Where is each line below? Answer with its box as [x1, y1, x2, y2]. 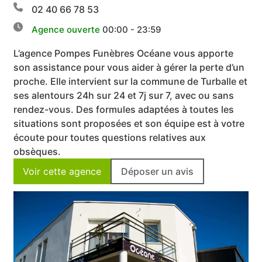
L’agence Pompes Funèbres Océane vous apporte [13, 47, 234, 59]
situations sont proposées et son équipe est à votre [13, 117, 245, 129]
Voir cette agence [23, 165, 102, 177]
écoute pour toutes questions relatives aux [13, 131, 206, 143]
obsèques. [13, 145, 61, 157]
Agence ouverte [32, 23, 101, 35]
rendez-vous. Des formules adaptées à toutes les [13, 103, 235, 115]
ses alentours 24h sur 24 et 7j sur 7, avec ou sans [13, 89, 235, 101]
